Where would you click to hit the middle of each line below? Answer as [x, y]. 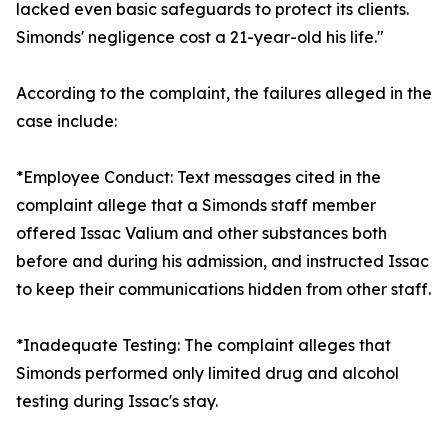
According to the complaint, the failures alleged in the [224, 93]
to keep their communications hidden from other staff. [223, 289]
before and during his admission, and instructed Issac [222, 261]
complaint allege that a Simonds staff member [196, 205]
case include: [66, 121]
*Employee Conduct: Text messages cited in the [198, 177]
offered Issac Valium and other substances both [201, 233]
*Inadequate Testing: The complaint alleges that [203, 345]
